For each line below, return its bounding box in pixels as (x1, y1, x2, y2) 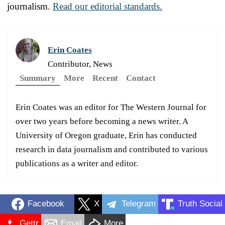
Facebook (27, 199, 64, 209)
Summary (20, 73, 56, 83)
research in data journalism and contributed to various (16, 144, 208, 154)
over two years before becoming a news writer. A (16, 116, 188, 126)
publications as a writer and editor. (16, 158, 138, 168)
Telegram (122, 199, 156, 209)
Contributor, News (48, 59, 113, 69)
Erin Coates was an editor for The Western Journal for (16, 102, 206, 112)
